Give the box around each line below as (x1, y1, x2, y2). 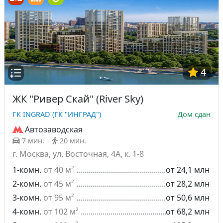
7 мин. (22, 136, 44, 145)
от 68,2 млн (166, 206, 210, 217)
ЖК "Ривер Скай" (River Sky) (12, 92, 143, 106)
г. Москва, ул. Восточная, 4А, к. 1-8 (12, 148, 144, 159)
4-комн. (12, 206, 41, 217)
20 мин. (60, 136, 86, 145)
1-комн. (12, 164, 41, 175)
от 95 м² (43, 192, 74, 203)
